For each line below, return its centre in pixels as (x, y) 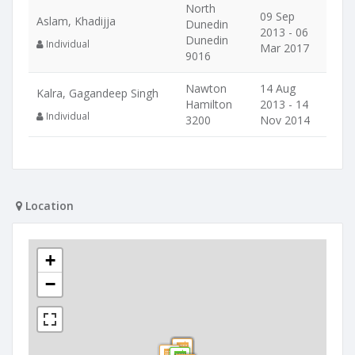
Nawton (206, 88)
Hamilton (209, 104)
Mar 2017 (284, 48)
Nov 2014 (285, 120)
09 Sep (277, 16)
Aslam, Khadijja (76, 21)
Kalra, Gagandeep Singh (97, 93)
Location (48, 206)
